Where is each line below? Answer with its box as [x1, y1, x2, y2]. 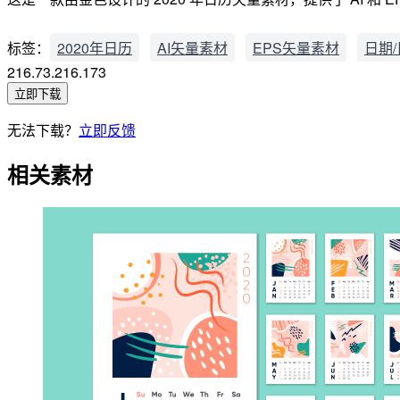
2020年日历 [57, 37, 132, 58]
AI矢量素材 [157, 37, 228, 58]
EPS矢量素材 [253, 37, 339, 58]
